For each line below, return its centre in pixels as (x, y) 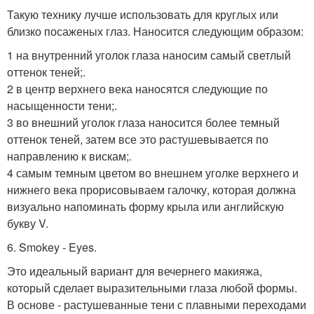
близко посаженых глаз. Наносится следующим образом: (155, 32)
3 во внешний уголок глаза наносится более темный (143, 123)
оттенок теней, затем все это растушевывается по (138, 139)
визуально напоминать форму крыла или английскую (145, 207)
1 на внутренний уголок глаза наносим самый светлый (149, 55)
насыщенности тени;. (62, 106)
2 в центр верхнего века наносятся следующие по (137, 89)
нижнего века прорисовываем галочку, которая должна (151, 190)
